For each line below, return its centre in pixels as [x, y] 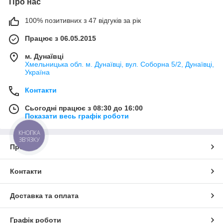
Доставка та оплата [44, 196]
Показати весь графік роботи [77, 116]
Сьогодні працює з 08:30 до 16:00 [84, 108]
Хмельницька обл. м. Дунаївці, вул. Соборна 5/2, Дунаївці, [119, 64]
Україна [37, 72]
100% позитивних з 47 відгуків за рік [83, 21]
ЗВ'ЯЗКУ [29, 140]
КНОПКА [29, 133]
